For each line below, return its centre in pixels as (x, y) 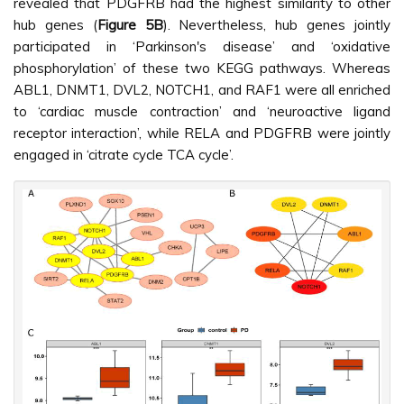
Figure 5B (130, 25)
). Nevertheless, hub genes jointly (277, 25)
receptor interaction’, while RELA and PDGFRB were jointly (202, 133)
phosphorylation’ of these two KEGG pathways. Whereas (202, 69)
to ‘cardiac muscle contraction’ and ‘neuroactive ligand (202, 112)
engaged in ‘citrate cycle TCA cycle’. (124, 155)
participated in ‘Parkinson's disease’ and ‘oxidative (202, 47)
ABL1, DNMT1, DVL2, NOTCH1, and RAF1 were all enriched (202, 90)
